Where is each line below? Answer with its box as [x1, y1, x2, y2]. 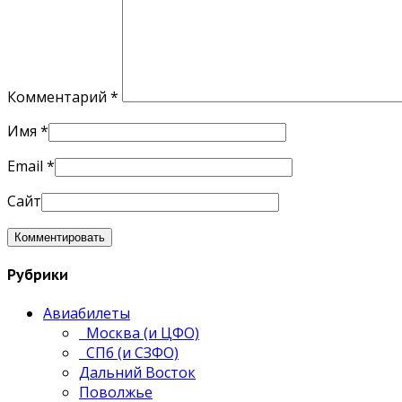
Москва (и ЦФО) [79, 322, 199, 343]
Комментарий [7, 87, 110, 107]
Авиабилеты [43, 302, 130, 323]
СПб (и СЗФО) [79, 342, 179, 363]
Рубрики [7, 266, 68, 284]
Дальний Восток [79, 362, 196, 382]
